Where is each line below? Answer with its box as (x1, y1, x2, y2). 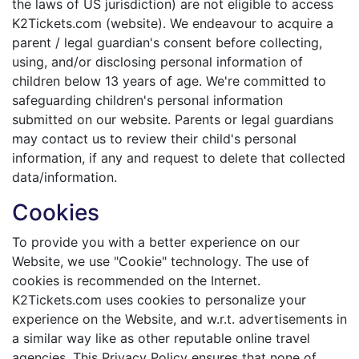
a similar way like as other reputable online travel (12, 330, 310, 346)
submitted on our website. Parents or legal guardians (12, 111, 333, 127)
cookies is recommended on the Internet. (12, 272, 260, 288)
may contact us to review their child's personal (12, 131, 296, 147)
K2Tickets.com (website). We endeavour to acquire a (12, 15, 333, 31)
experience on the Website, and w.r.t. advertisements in (12, 311, 347, 327)
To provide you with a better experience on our (12, 234, 300, 250)
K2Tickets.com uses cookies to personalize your (12, 292, 306, 308)
